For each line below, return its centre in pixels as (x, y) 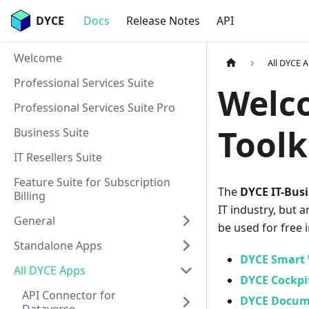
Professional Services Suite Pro (94, 108)
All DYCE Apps (50, 270)
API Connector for (69, 295)
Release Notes (163, 21)
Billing (30, 196)
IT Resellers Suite (58, 157)
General (34, 221)
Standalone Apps (58, 246)
